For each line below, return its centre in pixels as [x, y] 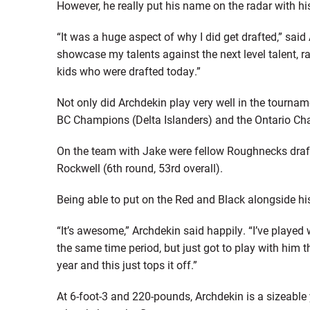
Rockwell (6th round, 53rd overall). [139, 168]
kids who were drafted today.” [128, 71]
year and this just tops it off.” [127, 265]
